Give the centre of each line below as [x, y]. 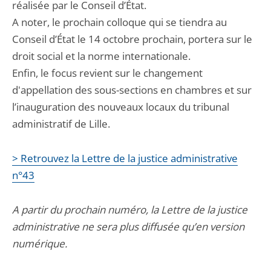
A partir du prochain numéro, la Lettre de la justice [130, 210]
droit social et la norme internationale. [101, 56]
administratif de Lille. [61, 124]
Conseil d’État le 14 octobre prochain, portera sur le [132, 39]
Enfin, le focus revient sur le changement [107, 73]
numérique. [40, 243]
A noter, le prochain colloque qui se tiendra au [121, 22]
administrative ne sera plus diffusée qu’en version [128, 227]
